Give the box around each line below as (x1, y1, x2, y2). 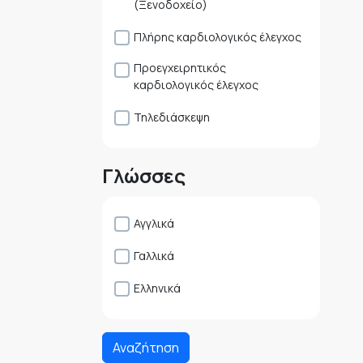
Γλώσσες (102, 162, 186, 190)
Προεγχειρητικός (134, 60, 226, 76)
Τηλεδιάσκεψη (134, 109, 210, 126)
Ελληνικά (134, 280, 181, 297)
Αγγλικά (134, 216, 174, 232)
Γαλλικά (134, 248, 174, 264)
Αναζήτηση (113, 339, 179, 357)
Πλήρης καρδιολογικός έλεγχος (134, 29, 301, 45)
